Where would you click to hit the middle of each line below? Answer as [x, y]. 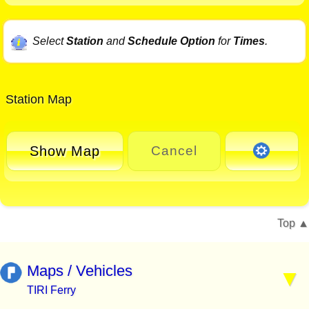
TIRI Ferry [51, 290]
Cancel [174, 151]
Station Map [37, 100]
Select [49, 41]
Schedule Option [171, 41]
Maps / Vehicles [80, 271]
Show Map [65, 151]
